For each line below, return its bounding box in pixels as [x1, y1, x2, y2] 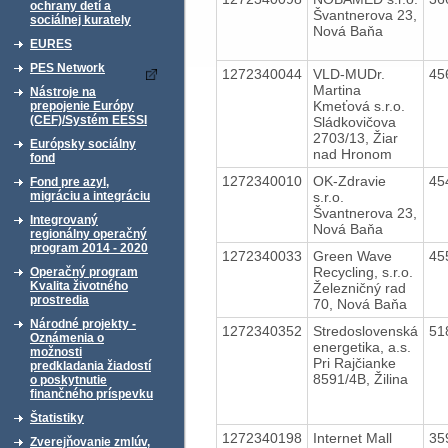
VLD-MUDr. [312, 65, 385, 82]
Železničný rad [312, 279, 406, 296]
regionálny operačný [30, 227, 147, 241]
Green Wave [312, 247, 392, 264]
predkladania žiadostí [30, 359, 151, 373]
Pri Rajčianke [312, 354, 396, 371]
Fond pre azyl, [30, 175, 109, 189]
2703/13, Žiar [312, 129, 398, 146]
